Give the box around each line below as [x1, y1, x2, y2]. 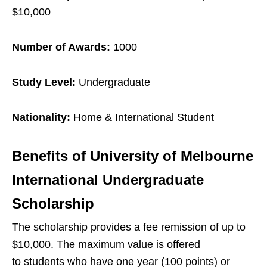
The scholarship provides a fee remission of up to [12, 221, 246, 234]
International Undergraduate [12, 172, 204, 188]
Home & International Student [70, 111, 214, 124]
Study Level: [12, 76, 76, 89]
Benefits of [12, 148, 90, 164]
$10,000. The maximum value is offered [12, 238, 200, 251]
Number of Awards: [12, 41, 113, 54]
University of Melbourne [90, 148, 253, 164]
